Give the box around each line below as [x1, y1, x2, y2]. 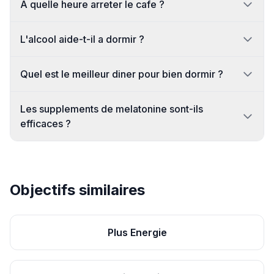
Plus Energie [107, 226, 167, 239]
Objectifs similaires [10, 181, 145, 199]
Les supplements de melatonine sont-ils [20, 103, 203, 115]
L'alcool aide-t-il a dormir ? [20, 33, 144, 45]
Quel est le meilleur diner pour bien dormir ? [20, 68, 223, 80]
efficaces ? [20, 117, 71, 130]
